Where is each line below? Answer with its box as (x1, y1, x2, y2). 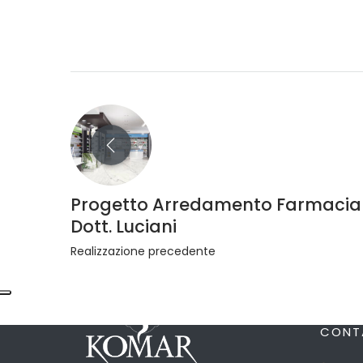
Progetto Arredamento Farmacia (70, 193, 361, 216)
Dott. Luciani (70, 215, 177, 238)
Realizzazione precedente (70, 243, 216, 259)
